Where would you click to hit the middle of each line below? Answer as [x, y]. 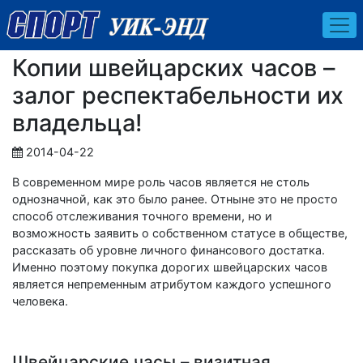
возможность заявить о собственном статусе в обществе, [180, 233]
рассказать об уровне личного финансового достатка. [169, 250]
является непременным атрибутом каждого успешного [172, 284]
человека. [40, 301]
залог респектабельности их [178, 95]
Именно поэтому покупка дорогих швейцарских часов [170, 267]
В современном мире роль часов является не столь [161, 181]
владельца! [77, 122]
